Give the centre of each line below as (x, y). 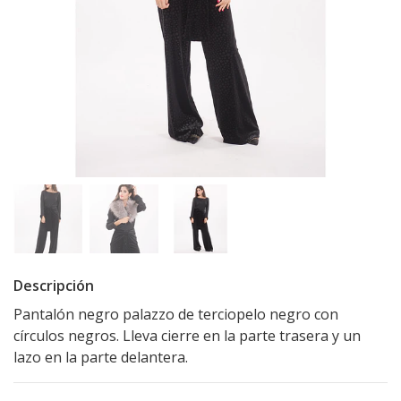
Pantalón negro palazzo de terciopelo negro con (176, 315)
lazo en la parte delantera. (101, 358)
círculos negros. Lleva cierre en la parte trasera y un (187, 336)
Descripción (54, 286)
